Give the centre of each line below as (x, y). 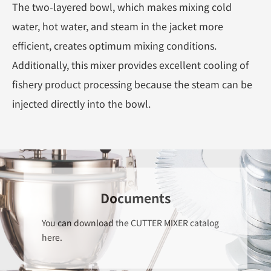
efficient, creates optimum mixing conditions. (114, 45)
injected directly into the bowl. (81, 103)
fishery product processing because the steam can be (132, 84)
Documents (135, 198)
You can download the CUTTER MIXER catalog (130, 222)
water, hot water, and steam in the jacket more (118, 26)
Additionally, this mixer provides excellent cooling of (130, 64)
